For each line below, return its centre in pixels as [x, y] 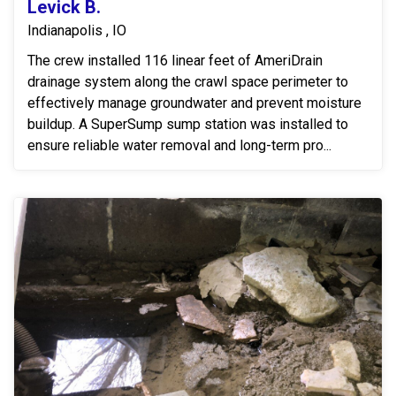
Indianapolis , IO [77, 30]
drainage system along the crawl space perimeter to [188, 81]
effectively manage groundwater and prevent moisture [194, 103]
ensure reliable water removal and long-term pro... [179, 145]
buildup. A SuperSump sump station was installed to [188, 124]
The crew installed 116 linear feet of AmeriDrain [175, 60]
